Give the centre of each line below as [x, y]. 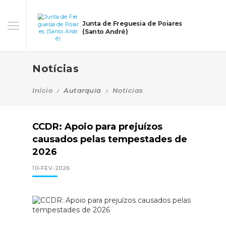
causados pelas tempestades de [110, 139]
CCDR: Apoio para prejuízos [97, 127]
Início [42, 90]
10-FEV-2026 [51, 168]
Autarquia [82, 90]
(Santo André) [105, 32]
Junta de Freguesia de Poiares [132, 23]
